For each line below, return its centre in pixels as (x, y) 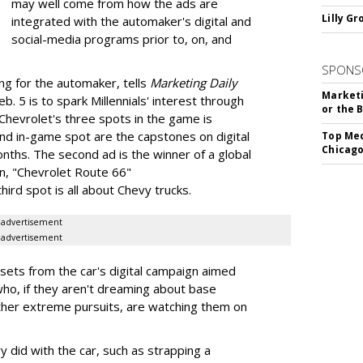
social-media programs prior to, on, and (122, 39)
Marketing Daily (194, 83)
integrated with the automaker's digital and (131, 21)
